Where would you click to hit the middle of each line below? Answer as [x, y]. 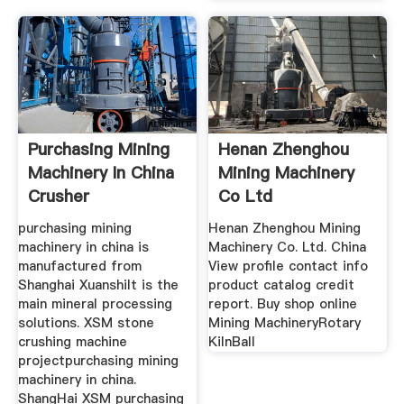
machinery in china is [83, 248]
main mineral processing [95, 304]
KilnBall [232, 342]
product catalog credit [282, 285]
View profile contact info [289, 266]
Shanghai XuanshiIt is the [98, 285]
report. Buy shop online [283, 304]
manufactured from [79, 266]
